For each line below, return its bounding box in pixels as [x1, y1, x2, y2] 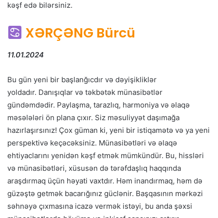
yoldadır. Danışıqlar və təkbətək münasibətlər [7, 87, 163, 97]
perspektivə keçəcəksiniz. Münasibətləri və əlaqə [7, 138, 177, 147]
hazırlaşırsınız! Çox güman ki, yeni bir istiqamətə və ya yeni [7, 125, 210, 135]
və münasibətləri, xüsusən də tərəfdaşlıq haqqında [7, 163, 181, 173]
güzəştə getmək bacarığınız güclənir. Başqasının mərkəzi [7, 188, 203, 198]
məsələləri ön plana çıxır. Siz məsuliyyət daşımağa [7, 112, 180, 122]
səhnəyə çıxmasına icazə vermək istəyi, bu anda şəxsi [7, 201, 192, 211]
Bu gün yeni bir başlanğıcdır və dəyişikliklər [7, 74, 157, 84]
